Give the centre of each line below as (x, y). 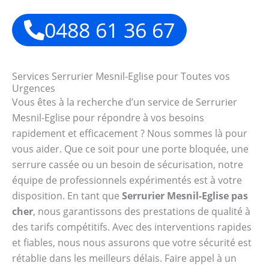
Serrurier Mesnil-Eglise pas (185, 195)
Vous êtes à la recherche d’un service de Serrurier (125, 102)
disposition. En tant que (67, 195)
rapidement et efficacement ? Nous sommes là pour (130, 133)
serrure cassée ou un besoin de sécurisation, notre (128, 164)
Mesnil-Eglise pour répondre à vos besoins (108, 117)
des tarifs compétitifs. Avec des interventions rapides (132, 227)
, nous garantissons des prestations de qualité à (142, 211)
